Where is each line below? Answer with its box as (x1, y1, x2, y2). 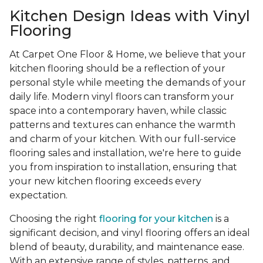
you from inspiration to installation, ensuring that (9, 161, 237, 173)
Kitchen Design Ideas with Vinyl (9, 7, 250, 25)
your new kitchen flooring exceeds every (9, 176, 201, 187)
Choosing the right (9, 213, 99, 225)
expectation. (9, 190, 68, 201)
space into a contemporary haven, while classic (9, 105, 227, 117)
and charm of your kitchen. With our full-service (9, 133, 236, 145)
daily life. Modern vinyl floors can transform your (9, 91, 234, 103)
